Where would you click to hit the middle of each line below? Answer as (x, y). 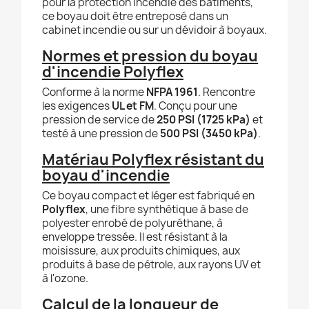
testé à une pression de (101, 134)
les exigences (77, 106)
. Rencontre (227, 92)
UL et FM (133, 106)
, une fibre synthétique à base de (167, 210)
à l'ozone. (65, 279)
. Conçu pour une (196, 106)
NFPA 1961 (172, 92)
